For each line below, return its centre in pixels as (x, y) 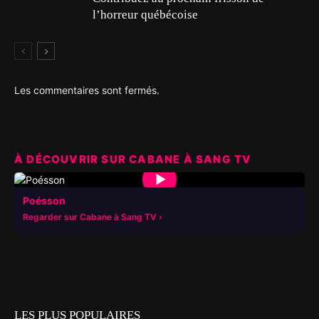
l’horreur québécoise (145, 14)
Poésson (44, 200)
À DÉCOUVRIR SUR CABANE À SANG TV (133, 159)
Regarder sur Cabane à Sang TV (90, 216)
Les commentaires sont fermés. (87, 90)
